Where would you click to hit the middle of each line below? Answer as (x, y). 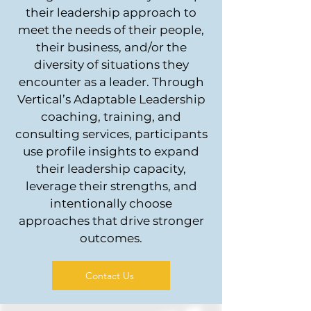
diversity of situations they (111, 65)
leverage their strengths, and (111, 186)
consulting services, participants (111, 134)
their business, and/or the (111, 47)
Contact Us (110, 276)
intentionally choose (111, 203)
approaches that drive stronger (111, 221)
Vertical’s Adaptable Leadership (111, 99)
